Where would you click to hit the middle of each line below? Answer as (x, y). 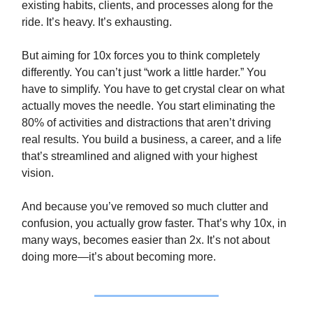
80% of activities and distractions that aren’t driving (146, 122)
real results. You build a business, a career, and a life (152, 139)
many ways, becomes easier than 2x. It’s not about (146, 240)
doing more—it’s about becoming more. (119, 256)
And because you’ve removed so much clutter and (145, 206)
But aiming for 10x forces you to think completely (141, 55)
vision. (38, 173)
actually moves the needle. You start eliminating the (148, 105)
